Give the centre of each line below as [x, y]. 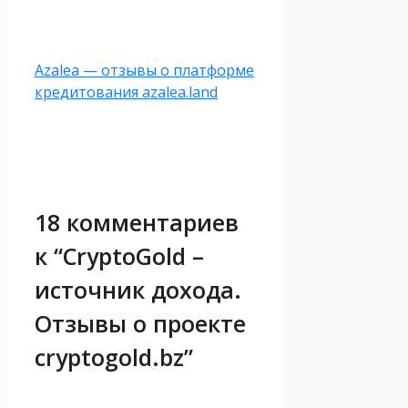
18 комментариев [137, 222]
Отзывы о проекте [140, 323]
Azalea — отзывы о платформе [144, 71]
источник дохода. [138, 289]
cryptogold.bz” [114, 357]
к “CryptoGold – [119, 255]
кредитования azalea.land [126, 92]
